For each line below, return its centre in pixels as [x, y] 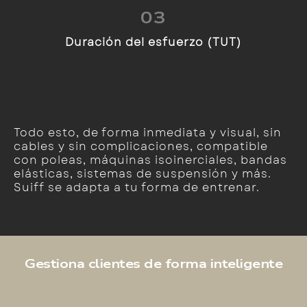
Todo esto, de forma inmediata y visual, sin [148, 133]
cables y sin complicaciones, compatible [141, 146]
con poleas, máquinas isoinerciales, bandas [150, 160]
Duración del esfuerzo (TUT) [153, 42]
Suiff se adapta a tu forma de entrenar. [137, 187]
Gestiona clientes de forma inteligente [153, 264]
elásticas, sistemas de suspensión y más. [143, 174]
